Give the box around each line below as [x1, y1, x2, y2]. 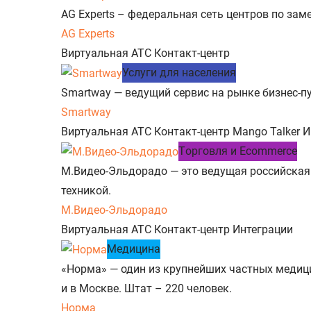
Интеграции [233, 222, 293, 236]
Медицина [107, 242, 160, 255]
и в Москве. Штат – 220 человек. [61, 281, 232, 295]
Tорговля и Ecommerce [178, 144, 297, 158]
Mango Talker [233, 124, 300, 138]
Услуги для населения [122, 66, 236, 80]
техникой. [61, 183, 111, 197]
